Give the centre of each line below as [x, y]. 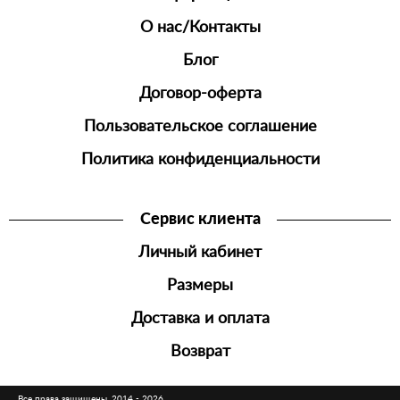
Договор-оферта [200, 93]
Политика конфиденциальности [200, 159]
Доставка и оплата [200, 318]
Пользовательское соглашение [200, 126]
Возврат [200, 351]
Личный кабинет [200, 252]
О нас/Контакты [200, 27]
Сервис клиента [200, 219]
